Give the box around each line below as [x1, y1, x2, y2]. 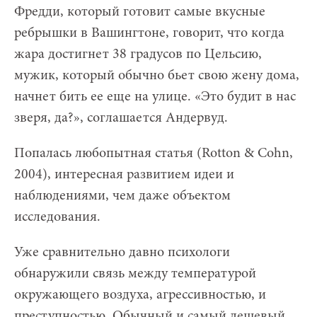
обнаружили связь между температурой [14, 266, 256, 281]
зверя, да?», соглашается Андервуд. [14, 110, 228, 125]
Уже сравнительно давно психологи [14, 245, 230, 260]
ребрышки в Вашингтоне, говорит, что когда [14, 25, 284, 40]
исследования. [14, 209, 100, 224]
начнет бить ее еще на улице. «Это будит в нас [14, 89, 296, 104]
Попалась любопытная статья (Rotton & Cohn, [14, 146, 293, 161]
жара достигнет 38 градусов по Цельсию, [14, 47, 262, 62]
